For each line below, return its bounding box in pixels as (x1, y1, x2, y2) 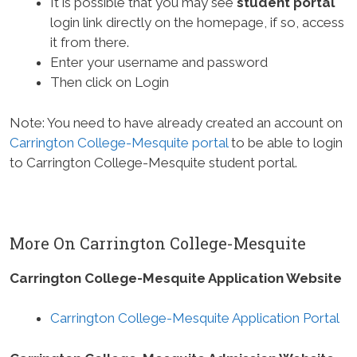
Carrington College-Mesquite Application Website (10, 269, 342, 286)
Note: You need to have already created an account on (10, 114, 343, 131)
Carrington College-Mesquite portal (10, 134, 228, 151)
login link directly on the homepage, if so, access (50, 14, 344, 30)
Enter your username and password (50, 54, 268, 70)
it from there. (50, 34, 129, 50)
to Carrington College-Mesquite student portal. (10, 154, 297, 171)
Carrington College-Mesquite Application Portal (50, 310, 339, 326)
